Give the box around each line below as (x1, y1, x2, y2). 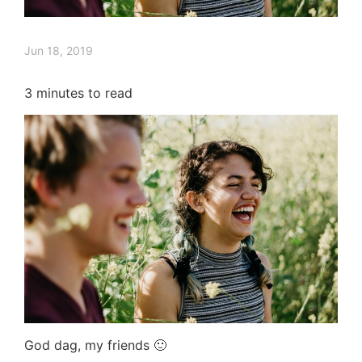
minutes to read (36, 84, 133, 101)
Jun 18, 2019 (24, 43, 93, 57)
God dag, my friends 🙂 (24, 337, 166, 354)
